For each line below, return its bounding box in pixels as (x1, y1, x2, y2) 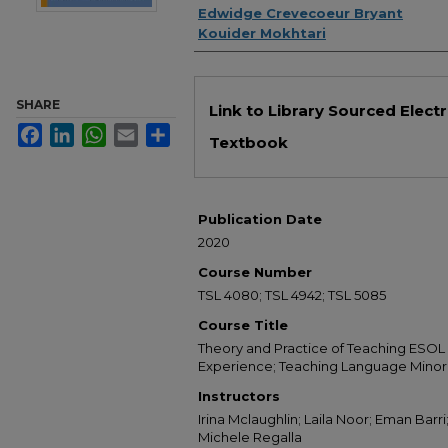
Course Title (198, 317, 288, 333)
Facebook (42, 123, 99, 138)
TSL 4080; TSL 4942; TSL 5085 (198, 287, 386, 303)
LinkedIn (74, 123, 123, 138)
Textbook (209, 133, 288, 152)
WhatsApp (106, 123, 166, 138)
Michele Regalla (198, 429, 302, 445)
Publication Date (198, 211, 322, 227)
